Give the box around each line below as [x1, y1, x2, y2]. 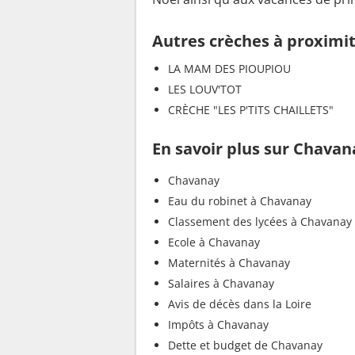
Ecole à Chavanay [168, 234, 260, 250]
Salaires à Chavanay [168, 275, 274, 291]
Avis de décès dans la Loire [168, 296, 311, 311]
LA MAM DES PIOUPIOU [168, 60, 291, 76]
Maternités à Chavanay [168, 254, 290, 270]
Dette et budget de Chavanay [168, 337, 323, 353]
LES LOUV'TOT [168, 81, 242, 97]
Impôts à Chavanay [208, 316, 269, 332]
